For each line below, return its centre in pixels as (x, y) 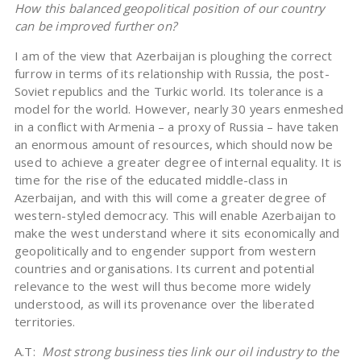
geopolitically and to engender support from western (165, 251)
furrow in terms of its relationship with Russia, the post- (172, 74)
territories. (45, 322)
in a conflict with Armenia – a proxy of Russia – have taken (176, 127)
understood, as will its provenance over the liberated (164, 304)
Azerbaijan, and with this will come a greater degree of (170, 198)
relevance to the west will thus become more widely (162, 286)
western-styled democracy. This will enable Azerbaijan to (175, 216)
